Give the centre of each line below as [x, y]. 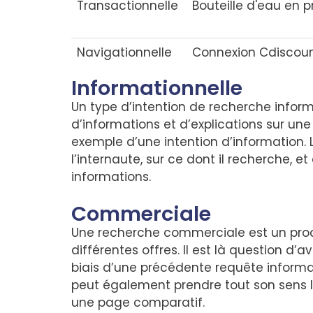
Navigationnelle [125, 52]
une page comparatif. [138, 302]
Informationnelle [157, 88]
